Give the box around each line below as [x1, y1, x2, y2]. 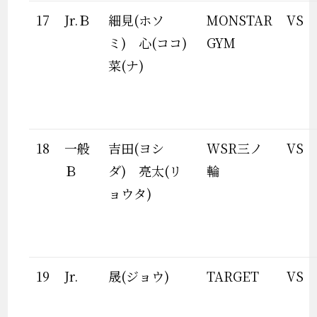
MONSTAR [207, 11, 273, 29]
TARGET [207, 267, 260, 285]
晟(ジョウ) [108, 267, 170, 285]
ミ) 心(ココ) [108, 33, 188, 52]
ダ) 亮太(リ [108, 161, 183, 180]
